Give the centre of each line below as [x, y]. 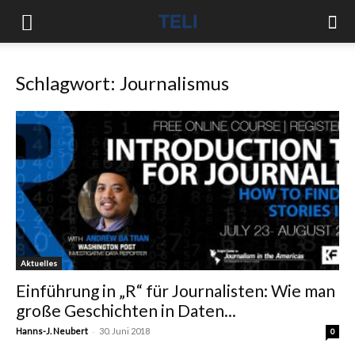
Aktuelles [39, 263]
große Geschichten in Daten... [126, 311]
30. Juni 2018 [124, 331]
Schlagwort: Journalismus [122, 83]
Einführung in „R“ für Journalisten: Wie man [176, 291]
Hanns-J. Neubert [52, 331]
